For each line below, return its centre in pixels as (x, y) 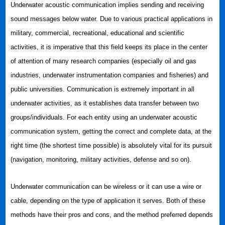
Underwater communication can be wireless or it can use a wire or (106, 187)
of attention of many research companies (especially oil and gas (104, 61)
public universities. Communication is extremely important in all (103, 89)
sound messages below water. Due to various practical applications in (112, 19)
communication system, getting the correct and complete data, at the (111, 131)
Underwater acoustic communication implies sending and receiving (107, 5)
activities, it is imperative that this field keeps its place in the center (109, 47)
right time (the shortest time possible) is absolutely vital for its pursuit (111, 145)
